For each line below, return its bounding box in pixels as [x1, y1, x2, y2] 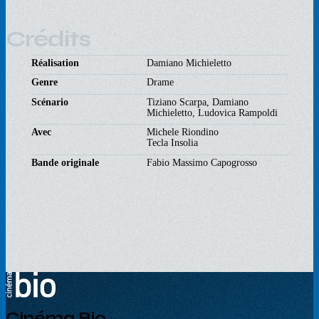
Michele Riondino [147, 126, 219, 137]
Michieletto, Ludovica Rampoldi [147, 106, 278, 118]
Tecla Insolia [147, 137, 198, 148]
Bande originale [31, 156, 99, 168]
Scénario [31, 95, 68, 108]
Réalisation [31, 56, 79, 68]
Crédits [6, 25, 91, 53]
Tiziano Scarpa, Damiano [147, 95, 249, 108]
